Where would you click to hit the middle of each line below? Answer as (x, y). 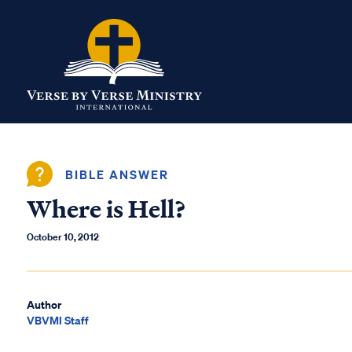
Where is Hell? (106, 209)
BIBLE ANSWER (117, 174)
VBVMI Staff (58, 320)
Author (44, 304)
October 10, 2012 (63, 237)
